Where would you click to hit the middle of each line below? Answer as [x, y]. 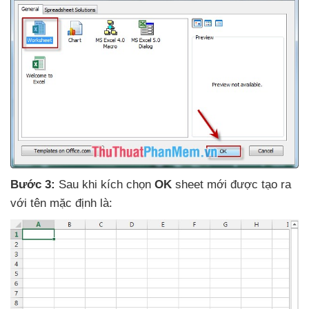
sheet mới [203, 184]
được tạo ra [261, 184]
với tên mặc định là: [61, 203]
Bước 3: [34, 184]
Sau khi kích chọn [107, 184]
